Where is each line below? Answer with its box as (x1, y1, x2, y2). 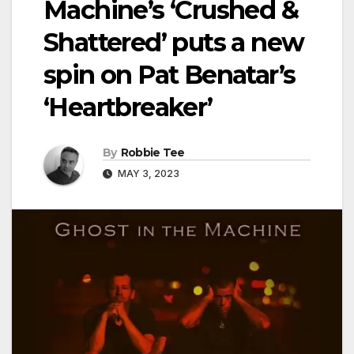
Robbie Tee (120, 145, 185, 160)
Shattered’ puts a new (43, 27, 304, 58)
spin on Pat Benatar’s (43, 59, 296, 90)
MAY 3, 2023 (115, 167, 179, 179)
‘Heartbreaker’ (43, 92, 213, 122)
